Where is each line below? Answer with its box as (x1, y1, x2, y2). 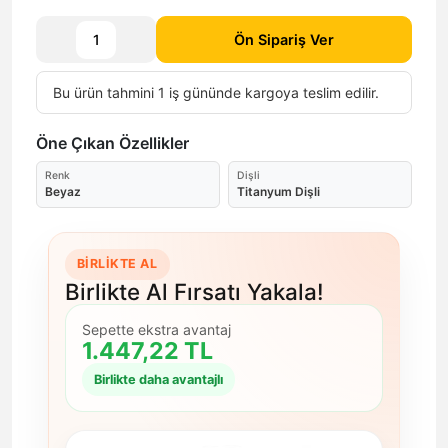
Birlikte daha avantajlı (94, 372, 223, 388)
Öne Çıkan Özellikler (36, 133, 189, 154)
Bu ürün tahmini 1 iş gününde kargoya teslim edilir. (53, 84, 379, 102)
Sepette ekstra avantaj (82, 320, 231, 338)
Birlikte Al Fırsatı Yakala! (65, 277, 324, 305)
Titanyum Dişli (237, 184, 320, 200)
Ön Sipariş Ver (234, 31, 334, 49)
